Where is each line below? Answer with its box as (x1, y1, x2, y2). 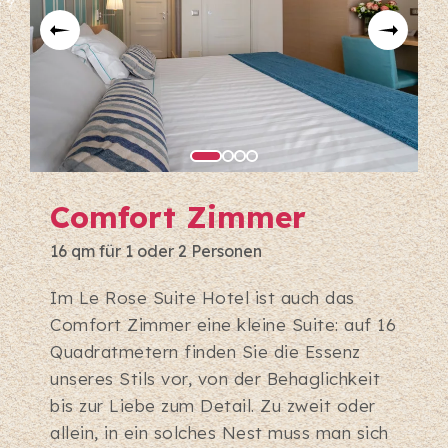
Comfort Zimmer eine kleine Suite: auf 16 (50, 314, 396, 336)
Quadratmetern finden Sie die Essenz (50, 341, 361, 363)
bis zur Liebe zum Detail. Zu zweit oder (50, 395, 376, 417)
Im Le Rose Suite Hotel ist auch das (50, 287, 355, 309)
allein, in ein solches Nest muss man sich (50, 422, 389, 444)
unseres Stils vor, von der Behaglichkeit (50, 368, 380, 390)
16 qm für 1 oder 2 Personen (50, 241, 262, 262)
